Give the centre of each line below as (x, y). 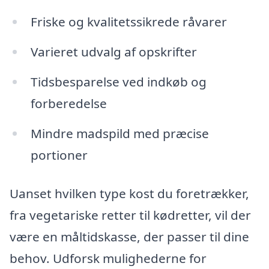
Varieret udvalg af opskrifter (113, 52)
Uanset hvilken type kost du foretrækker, (129, 193)
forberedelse (68, 103)
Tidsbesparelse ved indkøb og (118, 81)
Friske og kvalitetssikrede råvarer (128, 22)
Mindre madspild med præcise (119, 133)
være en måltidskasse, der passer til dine (129, 236)
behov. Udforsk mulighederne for (108, 258)
